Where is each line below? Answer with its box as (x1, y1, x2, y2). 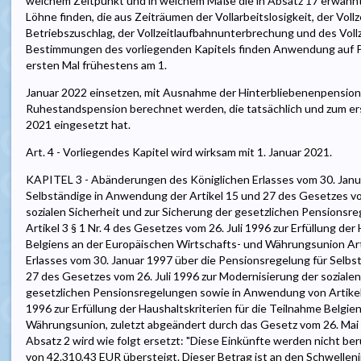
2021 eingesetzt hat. (26, 118, 131, 132)
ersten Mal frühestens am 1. (26, 58, 167, 73)
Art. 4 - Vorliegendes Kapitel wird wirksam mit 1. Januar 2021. (26, 145, 332, 160)
